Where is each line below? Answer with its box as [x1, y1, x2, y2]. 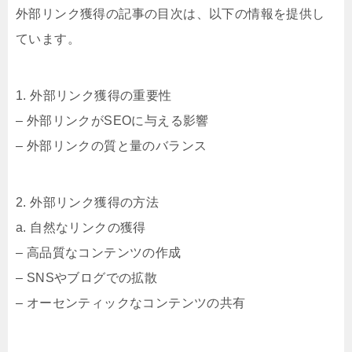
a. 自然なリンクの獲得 [16, 221, 146, 234]
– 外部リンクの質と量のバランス [16, 139, 207, 152]
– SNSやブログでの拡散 [16, 271, 158, 284]
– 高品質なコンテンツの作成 [16, 246, 181, 259]
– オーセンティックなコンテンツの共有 [16, 296, 246, 310]
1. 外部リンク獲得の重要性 [16, 89, 172, 102]
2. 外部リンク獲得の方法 [16, 196, 159, 209]
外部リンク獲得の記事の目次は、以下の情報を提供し [16, 7, 325, 20]
